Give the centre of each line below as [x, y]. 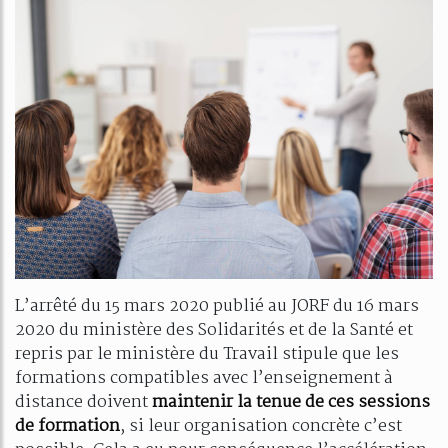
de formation [67, 426]
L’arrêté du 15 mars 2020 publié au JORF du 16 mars [217, 306]
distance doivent [83, 402]
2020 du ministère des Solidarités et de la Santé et [214, 330]
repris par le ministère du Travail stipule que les [207, 354]
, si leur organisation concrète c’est [261, 426]
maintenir [194, 402]
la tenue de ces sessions [333, 402]
